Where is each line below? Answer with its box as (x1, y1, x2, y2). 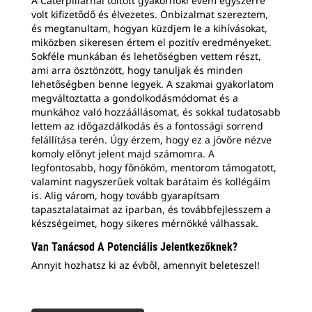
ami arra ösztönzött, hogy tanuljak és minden (31, 63, 243, 77)
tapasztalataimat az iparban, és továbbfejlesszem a (31, 202, 271, 216)
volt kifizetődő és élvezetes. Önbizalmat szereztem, (31, 7, 268, 21)
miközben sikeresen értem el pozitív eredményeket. (31, 35, 272, 49)
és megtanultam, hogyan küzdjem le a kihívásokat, (31, 21, 267, 35)
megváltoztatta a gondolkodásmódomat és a (31, 91, 238, 104)
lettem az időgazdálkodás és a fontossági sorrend (31, 118, 263, 132)
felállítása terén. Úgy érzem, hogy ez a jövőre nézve (31, 132, 272, 146)
